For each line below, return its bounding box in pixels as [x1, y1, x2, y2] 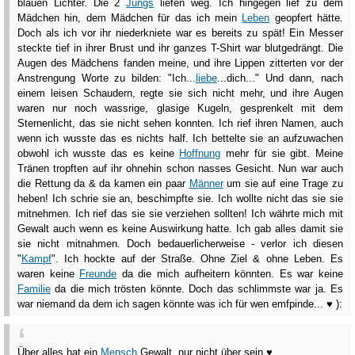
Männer [189, 177, 223, 189]
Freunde [79, 267, 117, 280]
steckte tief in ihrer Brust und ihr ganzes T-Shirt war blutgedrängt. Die [17, 41, 343, 54]
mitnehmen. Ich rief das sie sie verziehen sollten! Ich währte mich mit [17, 207, 343, 219]
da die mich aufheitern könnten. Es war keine [116, 267, 344, 280]
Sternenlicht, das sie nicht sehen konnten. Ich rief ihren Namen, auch [17, 116, 343, 129]
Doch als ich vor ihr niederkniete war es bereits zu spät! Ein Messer [17, 26, 343, 39]
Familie [17, 282, 51, 295]
